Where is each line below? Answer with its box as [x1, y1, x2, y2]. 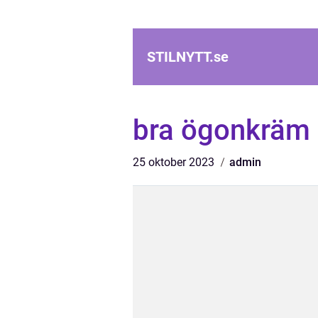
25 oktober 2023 [133, 155, 217, 169]
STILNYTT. [147, 48, 214, 65]
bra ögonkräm [133, 114, 310, 147]
